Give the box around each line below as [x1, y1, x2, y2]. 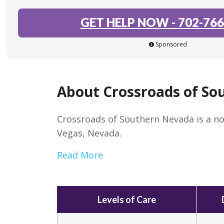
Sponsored [155, 39, 187, 48]
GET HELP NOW [80, 14, 169, 29]
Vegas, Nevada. [57, 126, 121, 139]
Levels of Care [97, 193, 156, 205]
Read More [57, 148, 103, 161]
